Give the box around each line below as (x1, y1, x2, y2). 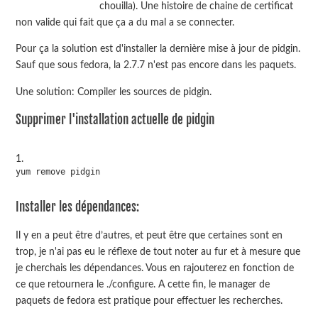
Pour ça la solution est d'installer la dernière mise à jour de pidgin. (16, 43, 301, 55)
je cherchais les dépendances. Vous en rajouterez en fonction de (16, 262, 295, 273)
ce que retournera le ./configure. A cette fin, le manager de (16, 278, 270, 290)
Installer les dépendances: (16, 199, 140, 214)
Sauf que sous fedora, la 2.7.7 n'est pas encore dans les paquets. (16, 60, 297, 71)
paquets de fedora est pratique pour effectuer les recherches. (16, 295, 283, 306)
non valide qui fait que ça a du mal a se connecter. (16, 16, 235, 28)
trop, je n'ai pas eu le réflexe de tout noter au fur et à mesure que (16, 246, 301, 257)
